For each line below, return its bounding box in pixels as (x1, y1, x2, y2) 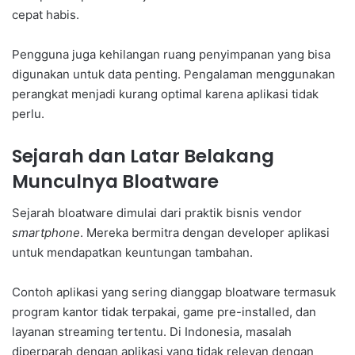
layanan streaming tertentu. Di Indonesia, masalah (12, 324, 292, 340)
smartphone (12, 225, 80, 241)
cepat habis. (12, 6, 79, 22)
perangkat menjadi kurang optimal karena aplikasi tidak (12, 86, 319, 101)
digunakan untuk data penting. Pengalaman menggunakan (12, 66, 335, 82)
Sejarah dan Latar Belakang (12, 143, 274, 169)
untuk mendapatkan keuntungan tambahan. (12, 245, 253, 261)
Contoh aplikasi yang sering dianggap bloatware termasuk (12, 284, 336, 300)
